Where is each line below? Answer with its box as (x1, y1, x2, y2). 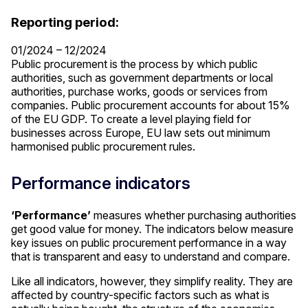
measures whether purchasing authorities (91, 208, 296, 222)
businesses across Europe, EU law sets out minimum (11, 125, 270, 140)
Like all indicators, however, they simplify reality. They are (11, 274, 293, 288)
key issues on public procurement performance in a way (11, 235, 287, 250)
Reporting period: (11, 14, 119, 30)
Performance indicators (11, 173, 190, 193)
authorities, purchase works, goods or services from (11, 84, 267, 98)
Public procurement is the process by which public (11, 56, 258, 71)
